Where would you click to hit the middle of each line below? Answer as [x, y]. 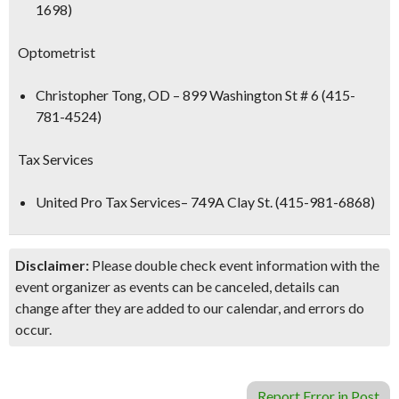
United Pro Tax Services [108, 202]
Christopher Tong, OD [103, 95]
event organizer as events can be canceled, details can [177, 286]
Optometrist [57, 52]
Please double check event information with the [234, 265]
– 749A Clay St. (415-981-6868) [278, 202]
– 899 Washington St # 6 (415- [263, 95]
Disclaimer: [52, 265]
